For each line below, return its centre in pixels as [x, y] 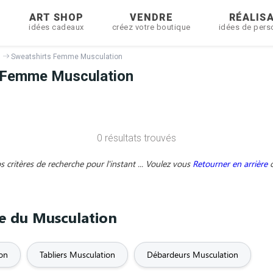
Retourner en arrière [231, 164]
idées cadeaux [56, 27]
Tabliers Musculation [77, 254]
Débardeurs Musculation [193, 254]
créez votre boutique [151, 27]
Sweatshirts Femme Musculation [67, 57]
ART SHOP [56, 17]
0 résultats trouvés [136, 138]
